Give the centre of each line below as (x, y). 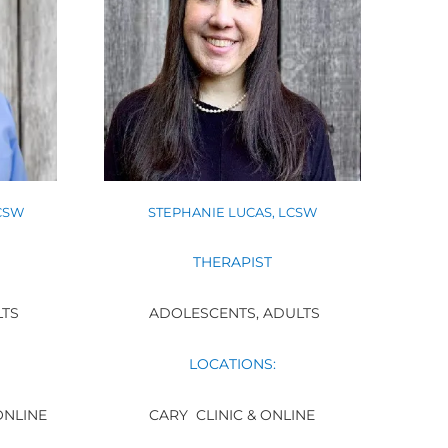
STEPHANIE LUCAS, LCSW (232, 212)
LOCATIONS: (232, 364)
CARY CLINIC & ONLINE (232, 415)
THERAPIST (232, 262)
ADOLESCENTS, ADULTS (232, 313)
